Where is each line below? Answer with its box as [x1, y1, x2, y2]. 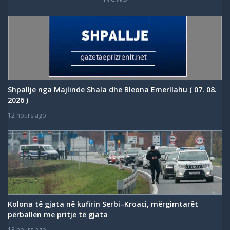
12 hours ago [8, 110, 46, 120]
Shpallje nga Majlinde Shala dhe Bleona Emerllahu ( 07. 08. [8, 84, 217, 94]
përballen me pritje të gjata [8, 209, 108, 219]
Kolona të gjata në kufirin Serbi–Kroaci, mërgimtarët [8, 199, 198, 209]
